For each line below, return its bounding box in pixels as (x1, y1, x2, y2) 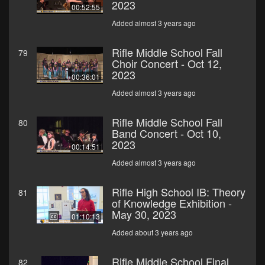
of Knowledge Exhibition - (112, 195, 232, 211)
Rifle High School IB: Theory (112, 184, 245, 200)
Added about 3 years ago (112, 227, 193, 238)
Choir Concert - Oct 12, (112, 56, 222, 72)
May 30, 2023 (112, 206, 176, 222)
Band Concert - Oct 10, (112, 125, 221, 141)
